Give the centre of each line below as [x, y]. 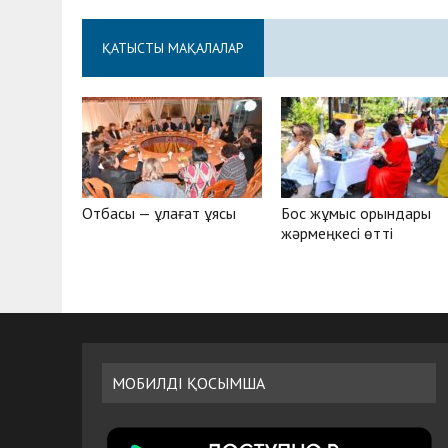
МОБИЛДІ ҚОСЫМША [188, 382]
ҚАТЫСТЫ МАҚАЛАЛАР [173, 47]
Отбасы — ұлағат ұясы [159, 212]
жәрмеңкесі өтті [337, 232]
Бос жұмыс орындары [356, 212]
